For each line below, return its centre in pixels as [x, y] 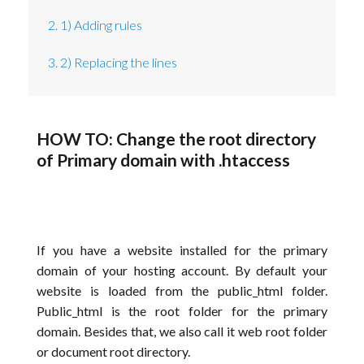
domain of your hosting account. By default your [182, 270]
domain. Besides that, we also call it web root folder [182, 331]
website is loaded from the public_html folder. [182, 290]
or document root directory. [113, 351]
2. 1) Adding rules [95, 24]
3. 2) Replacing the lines [113, 63]
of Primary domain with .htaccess [163, 159]
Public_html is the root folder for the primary [182, 310]
